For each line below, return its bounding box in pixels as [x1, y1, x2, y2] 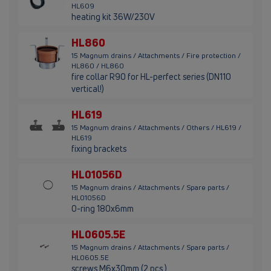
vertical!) [71, 83, 104, 95]
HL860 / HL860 [71, 60, 124, 71]
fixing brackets [71, 143, 126, 155]
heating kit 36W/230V [71, 11, 155, 23]
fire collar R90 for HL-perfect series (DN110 [71, 71, 231, 83]
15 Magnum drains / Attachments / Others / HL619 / [71, 122, 241, 133]
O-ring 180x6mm [71, 203, 134, 215]
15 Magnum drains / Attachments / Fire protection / [71, 50, 241, 61]
